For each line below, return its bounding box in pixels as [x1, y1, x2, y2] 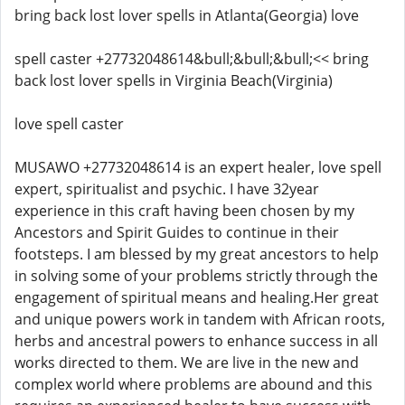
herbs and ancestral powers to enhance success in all [14, 331, 378, 351]
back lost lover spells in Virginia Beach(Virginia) [14, 71, 333, 90]
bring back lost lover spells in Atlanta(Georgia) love [14, 5, 359, 25]
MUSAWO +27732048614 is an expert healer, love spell [14, 157, 381, 177]
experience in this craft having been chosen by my [14, 201, 354, 221]
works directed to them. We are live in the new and [14, 353, 359, 372]
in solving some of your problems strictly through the [14, 266, 378, 286]
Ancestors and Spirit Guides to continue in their [14, 222, 339, 242]
